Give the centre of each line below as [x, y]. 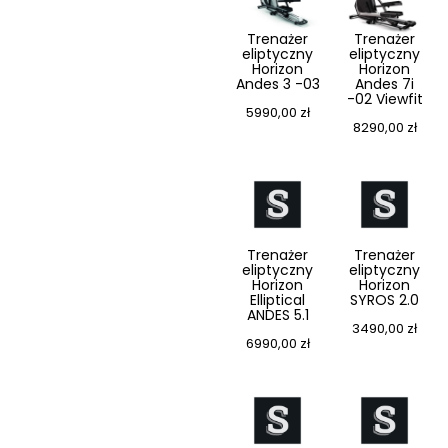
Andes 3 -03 [277, 84]
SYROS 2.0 [384, 300]
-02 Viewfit [384, 99]
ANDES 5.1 [277, 315]
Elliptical [277, 300]
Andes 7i [384, 84]
